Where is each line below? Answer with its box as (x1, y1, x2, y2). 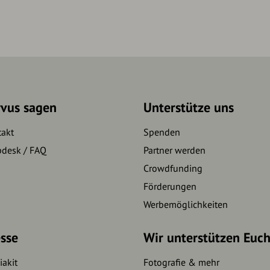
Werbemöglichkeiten (143, 198, 228, 211)
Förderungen (143, 180, 196, 193)
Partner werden (143, 144, 206, 157)
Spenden (143, 126, 180, 139)
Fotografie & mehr (143, 256, 219, 269)
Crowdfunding (143, 162, 202, 175)
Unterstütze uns (143, 99, 234, 116)
